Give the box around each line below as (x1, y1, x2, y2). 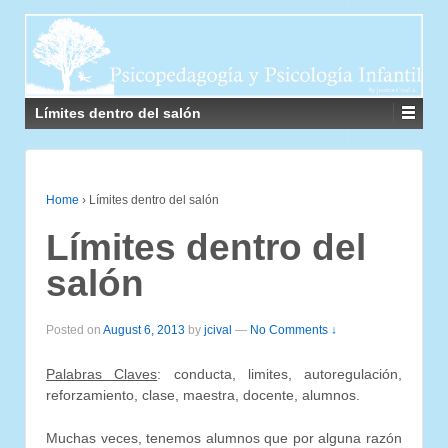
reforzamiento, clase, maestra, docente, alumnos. (46, 386, 360, 403)
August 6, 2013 (103, 323, 185, 338)
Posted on (46, 323, 103, 338)
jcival (204, 323, 232, 338)
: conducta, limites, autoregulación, (157, 365, 402, 382)
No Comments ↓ (250, 323, 337, 338)
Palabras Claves (46, 365, 158, 382)
